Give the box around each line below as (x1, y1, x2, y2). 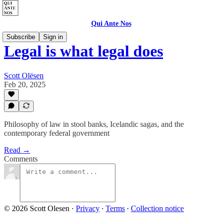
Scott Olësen (4, 71, 44, 80)
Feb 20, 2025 (4, 80, 46, 89)
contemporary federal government (4, 129, 110, 137)
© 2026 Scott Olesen (4, 204, 69, 213)
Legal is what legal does (4, 42, 163, 60)
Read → (4, 146, 30, 154)
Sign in (43, 33, 63, 41)
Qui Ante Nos (91, 20, 131, 27)
